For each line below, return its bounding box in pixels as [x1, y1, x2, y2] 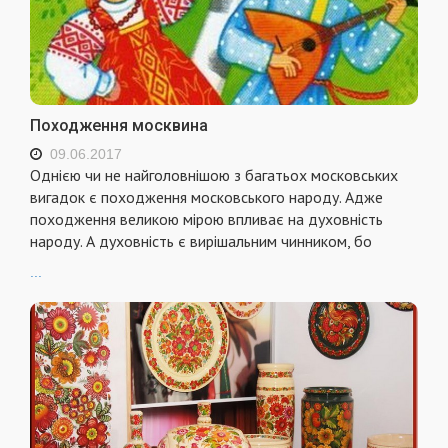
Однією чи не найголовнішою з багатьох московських [30, 164, 398, 185]
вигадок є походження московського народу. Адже [30, 186, 383, 207]
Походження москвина [30, 115, 208, 135]
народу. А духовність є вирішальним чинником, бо [30, 230, 372, 251]
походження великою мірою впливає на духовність [30, 208, 383, 229]
